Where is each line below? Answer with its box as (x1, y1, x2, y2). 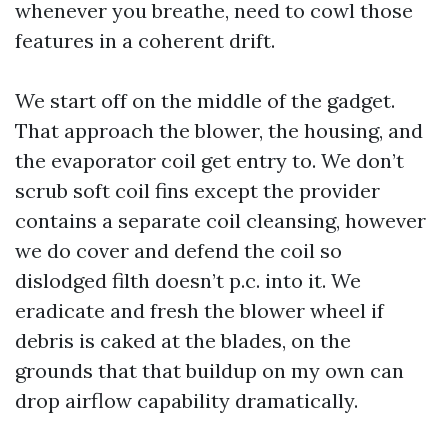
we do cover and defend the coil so (15, 238, 342, 263)
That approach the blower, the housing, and (15, 118, 423, 143)
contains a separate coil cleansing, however (15, 208, 426, 233)
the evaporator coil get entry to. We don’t (15, 148, 404, 173)
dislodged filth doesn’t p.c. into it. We (15, 268, 361, 293)
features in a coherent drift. (15, 28, 275, 53)
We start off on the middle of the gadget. (15, 88, 395, 113)
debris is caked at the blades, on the (15, 328, 351, 353)
